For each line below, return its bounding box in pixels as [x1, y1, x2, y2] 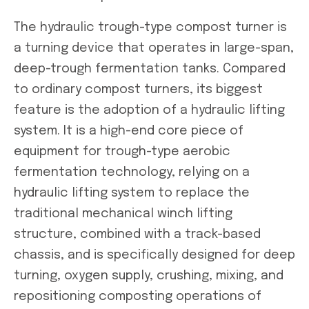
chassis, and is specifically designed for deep [14, 248, 295, 261]
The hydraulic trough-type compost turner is [14, 21, 287, 34]
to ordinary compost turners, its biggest [14, 83, 263, 96]
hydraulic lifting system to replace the [14, 186, 250, 199]
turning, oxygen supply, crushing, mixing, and [14, 269, 283, 282]
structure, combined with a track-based [14, 228, 261, 241]
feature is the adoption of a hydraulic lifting [14, 103, 285, 117]
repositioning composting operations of [14, 290, 261, 303]
